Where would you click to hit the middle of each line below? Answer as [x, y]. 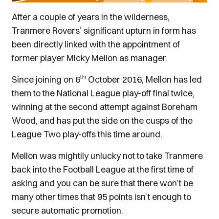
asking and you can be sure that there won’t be [102, 183]
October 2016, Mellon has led [144, 79]
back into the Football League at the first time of [103, 169]
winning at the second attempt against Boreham [105, 107]
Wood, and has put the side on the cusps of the [102, 120]
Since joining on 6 [46, 79]
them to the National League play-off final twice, [103, 93]
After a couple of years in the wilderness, [91, 17]
